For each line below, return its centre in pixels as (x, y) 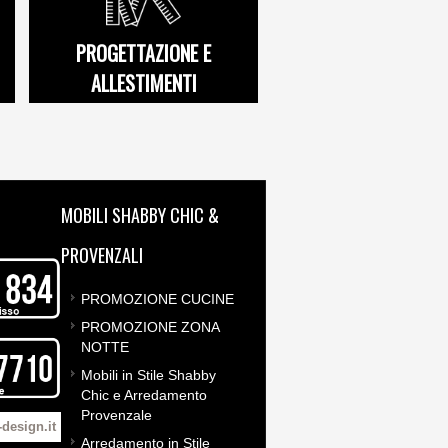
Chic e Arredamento (144, 395)
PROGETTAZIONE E (144, 53)
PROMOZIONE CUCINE (157, 299)
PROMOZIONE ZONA (150, 327)
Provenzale (116, 415)
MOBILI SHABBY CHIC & (140, 215)
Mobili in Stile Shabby (148, 375)
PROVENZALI (102, 255)
